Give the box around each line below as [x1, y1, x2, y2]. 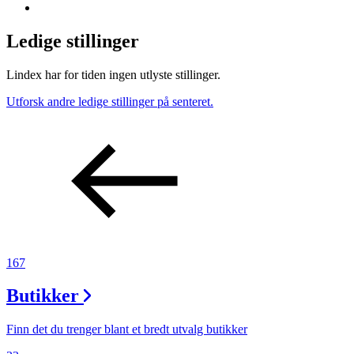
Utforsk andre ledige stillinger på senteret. [6, 94, 213, 108]
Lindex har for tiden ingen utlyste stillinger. [6, 67, 220, 81]
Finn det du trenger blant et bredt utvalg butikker [6, 322, 247, 337]
